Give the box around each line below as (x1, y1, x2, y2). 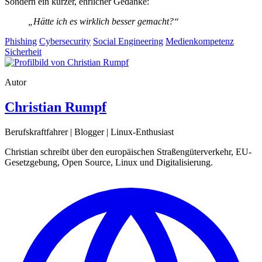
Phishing (5, 36, 37, 46)
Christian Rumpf (5, 99, 106, 115)
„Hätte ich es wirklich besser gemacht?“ (28, 16, 179, 26)
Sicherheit (5, 46, 42, 57)
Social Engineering (93, 36, 163, 46)
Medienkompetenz (166, 36, 234, 46)
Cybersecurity (39, 36, 91, 46)
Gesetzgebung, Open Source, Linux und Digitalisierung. (5, 157, 213, 167)
